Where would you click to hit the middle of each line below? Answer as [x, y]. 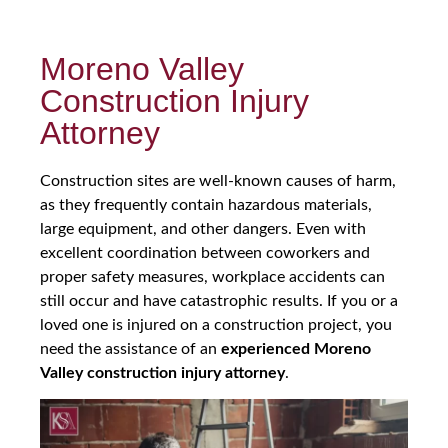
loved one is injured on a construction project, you [216, 325]
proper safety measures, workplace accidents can [212, 277]
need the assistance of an [130, 349]
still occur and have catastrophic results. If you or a [219, 301]
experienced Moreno [296, 349]
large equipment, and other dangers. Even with [203, 229]
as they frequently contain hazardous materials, [206, 205]
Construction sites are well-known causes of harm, [218, 181]
